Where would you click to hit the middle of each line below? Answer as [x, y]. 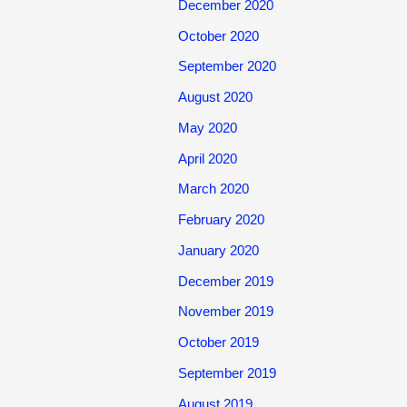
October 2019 [218, 342]
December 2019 [226, 281]
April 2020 [208, 158]
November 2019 [226, 312]
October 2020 [218, 35]
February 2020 [221, 219]
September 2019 [227, 372]
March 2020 [213, 189]
